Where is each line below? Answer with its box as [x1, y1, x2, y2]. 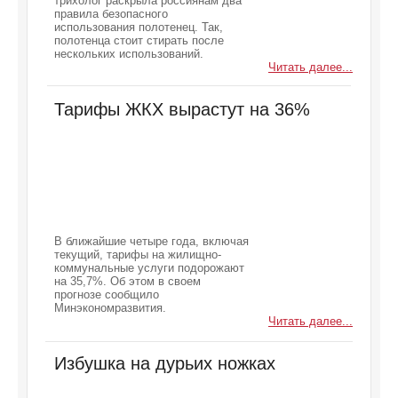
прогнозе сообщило [54, 288, 159, 301]
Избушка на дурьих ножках [54, 354, 275, 373]
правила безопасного [54, 7, 168, 20]
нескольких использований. [54, 47, 203, 60]
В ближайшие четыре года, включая [54, 235, 249, 248]
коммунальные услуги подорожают [54, 261, 244, 275]
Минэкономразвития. [54, 301, 166, 314]
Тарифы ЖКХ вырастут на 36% [54, 99, 310, 119]
